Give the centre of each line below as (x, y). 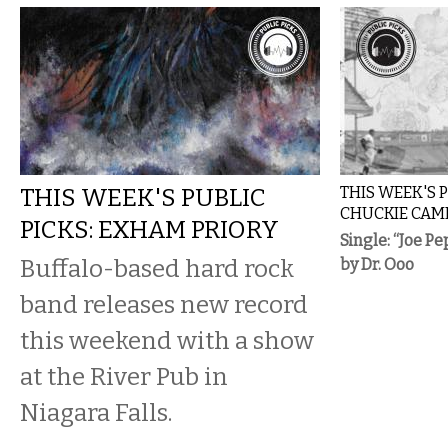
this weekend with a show (167, 340)
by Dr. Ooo (377, 264)
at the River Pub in (124, 376)
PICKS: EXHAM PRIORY (149, 229)
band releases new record (164, 304)
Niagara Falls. (96, 412)
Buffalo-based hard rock (157, 268)
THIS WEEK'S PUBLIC (143, 197)
